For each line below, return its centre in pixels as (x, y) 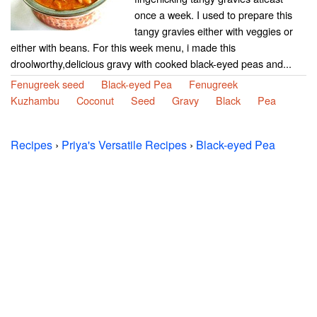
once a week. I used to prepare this (213, 15)
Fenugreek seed (47, 84)
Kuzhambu (35, 100)
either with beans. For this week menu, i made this (123, 47)
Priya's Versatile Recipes (124, 145)
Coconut (95, 100)
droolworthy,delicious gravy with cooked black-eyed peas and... (151, 64)
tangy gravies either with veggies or (214, 31)
